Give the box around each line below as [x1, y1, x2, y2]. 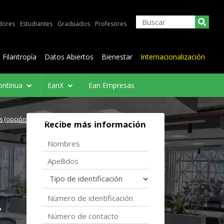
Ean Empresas [88, 80, 134, 90]
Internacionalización [140, 52, 205, 61]
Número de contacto [40, 206, 118, 217]
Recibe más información [44, 119, 146, 130]
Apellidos [40, 151, 75, 163]
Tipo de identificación [40, 169, 120, 180]
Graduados [57, 19, 90, 28]
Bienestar [101, 52, 132, 61]
